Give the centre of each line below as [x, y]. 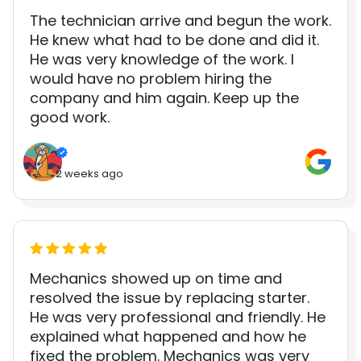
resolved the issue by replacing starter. [170, 297]
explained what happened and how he [168, 336]
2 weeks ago [89, 173]
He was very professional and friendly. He [178, 317]
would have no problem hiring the [151, 79]
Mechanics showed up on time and [156, 278]
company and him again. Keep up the [164, 98]
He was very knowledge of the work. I [162, 60]
